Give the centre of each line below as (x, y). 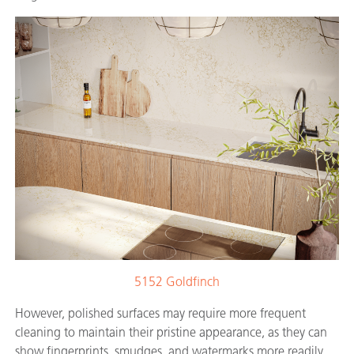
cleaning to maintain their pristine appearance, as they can (171, 332)
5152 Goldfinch (177, 281)
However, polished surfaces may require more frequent (160, 313)
